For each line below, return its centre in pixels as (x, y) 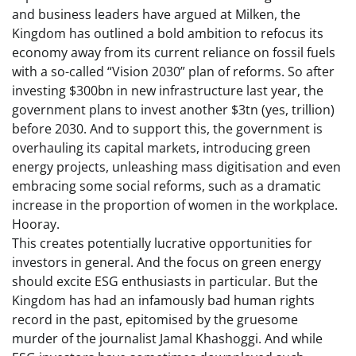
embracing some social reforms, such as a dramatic (166, 186)
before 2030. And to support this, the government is (167, 129)
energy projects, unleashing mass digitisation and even (176, 167)
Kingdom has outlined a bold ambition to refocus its (168, 34)
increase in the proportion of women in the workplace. (175, 205)
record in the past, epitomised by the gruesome (155, 320)
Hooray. (36, 224)
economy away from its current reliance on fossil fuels (174, 53)
